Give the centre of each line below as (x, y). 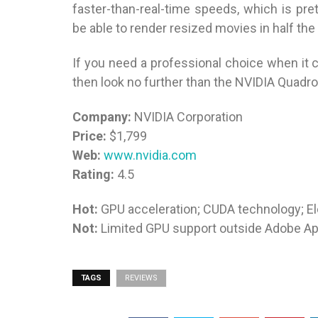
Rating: (93, 175)
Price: (89, 136)
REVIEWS (141, 278)
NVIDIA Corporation (187, 117)
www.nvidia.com (150, 155)
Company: (102, 117)
